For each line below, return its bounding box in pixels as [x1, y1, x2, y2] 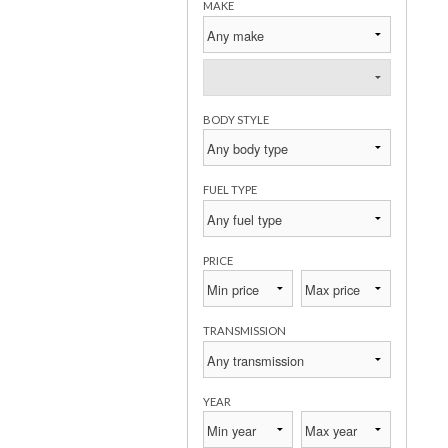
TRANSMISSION [203, 324, 286, 338]
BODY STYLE [203, 112, 269, 126]
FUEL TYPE [203, 183, 257, 197]
